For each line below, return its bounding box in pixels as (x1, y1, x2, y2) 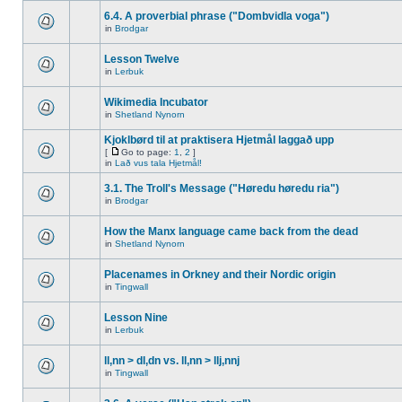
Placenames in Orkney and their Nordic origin (104, 268, 336, 281)
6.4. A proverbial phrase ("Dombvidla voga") (104, 10, 329, 22)
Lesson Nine (104, 311, 168, 324)
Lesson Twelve (104, 53, 179, 66)
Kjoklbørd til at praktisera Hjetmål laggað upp (104, 134, 334, 146)
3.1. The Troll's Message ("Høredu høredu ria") (104, 182, 339, 195)
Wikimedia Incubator (104, 96, 208, 109)
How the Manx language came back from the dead (104, 225, 358, 238)
